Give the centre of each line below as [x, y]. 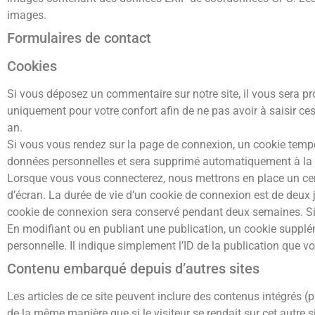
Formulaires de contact [79, 38]
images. [27, 15]
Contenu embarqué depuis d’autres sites [133, 268]
